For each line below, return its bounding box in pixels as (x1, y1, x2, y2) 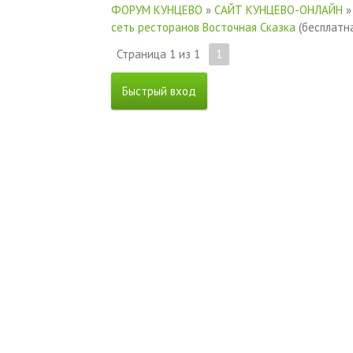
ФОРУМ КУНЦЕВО (110, 2, 203, 17)
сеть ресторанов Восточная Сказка (110, 19, 295, 35)
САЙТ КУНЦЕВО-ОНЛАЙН (214, 2, 343, 17)
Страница (116, 46, 169, 61)
